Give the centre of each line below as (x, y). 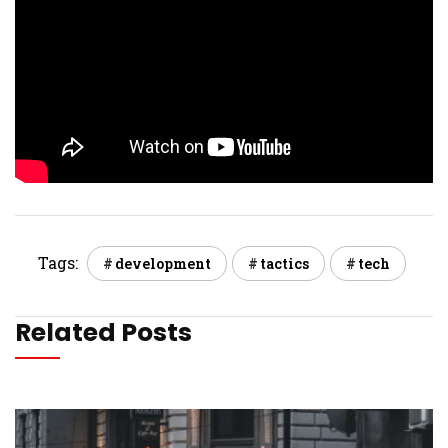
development (162, 263)
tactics (284, 263)
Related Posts (103, 332)
